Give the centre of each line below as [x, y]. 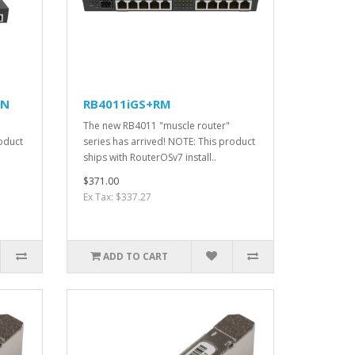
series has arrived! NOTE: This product [169, 141]
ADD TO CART [135, 256]
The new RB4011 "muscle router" [156, 125]
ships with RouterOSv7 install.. [149, 157]
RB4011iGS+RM [127, 103]
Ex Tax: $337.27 [117, 197]
